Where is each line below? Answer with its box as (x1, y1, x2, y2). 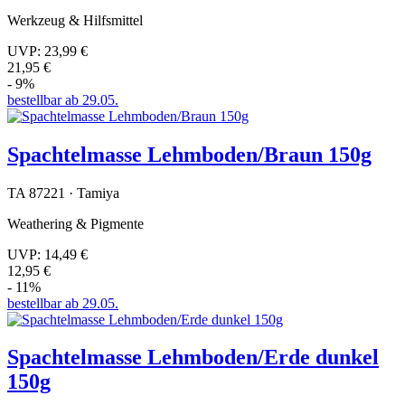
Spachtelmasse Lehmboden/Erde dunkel (7, 345, 379, 370)
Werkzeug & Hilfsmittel (7, 12, 143, 28)
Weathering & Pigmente (7, 215, 144, 231)
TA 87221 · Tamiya (7, 184, 119, 201)
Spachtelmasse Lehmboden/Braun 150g (7, 142, 372, 166)
